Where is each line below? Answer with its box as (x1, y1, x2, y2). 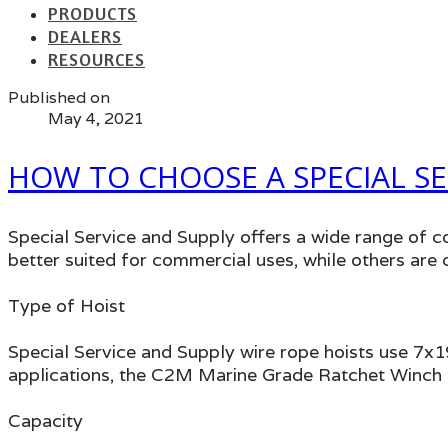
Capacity (8, 408, 83, 432)
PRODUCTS (48, 2, 137, 24)
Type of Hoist (8, 293, 125, 317)
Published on (8, 87, 110, 108)
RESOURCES (48, 48, 145, 70)
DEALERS (48, 25, 122, 47)
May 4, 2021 (48, 108, 144, 129)
